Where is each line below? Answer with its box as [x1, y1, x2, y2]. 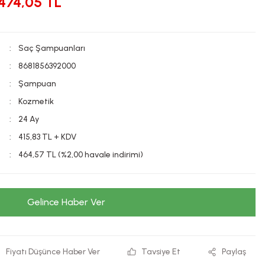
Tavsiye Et [141, 247, 181, 257]
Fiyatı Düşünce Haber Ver [5, 247, 100, 257]
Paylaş [221, 247, 246, 257]
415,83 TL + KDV [18, 132, 76, 142]
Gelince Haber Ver [27, 196, 105, 208]
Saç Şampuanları [18, 43, 85, 53]
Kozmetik [18, 96, 54, 106]
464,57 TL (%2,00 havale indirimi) [18, 150, 143, 160]
